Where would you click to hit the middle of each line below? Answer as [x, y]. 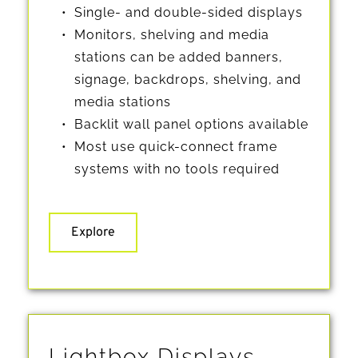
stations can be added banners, [179, 57]
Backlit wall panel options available [191, 124]
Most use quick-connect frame [176, 146]
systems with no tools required [177, 169]
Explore [93, 232]
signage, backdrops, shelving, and [188, 79]
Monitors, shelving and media [172, 34]
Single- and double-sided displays [189, 12]
